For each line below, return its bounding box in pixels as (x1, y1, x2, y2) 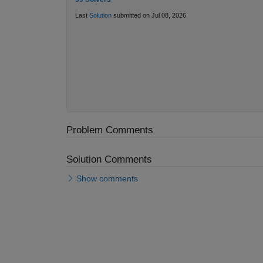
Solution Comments (66, 153, 152, 165)
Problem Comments (66, 124, 153, 136)
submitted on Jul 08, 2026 (111, 12, 186, 19)
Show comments (76, 174, 138, 184)
